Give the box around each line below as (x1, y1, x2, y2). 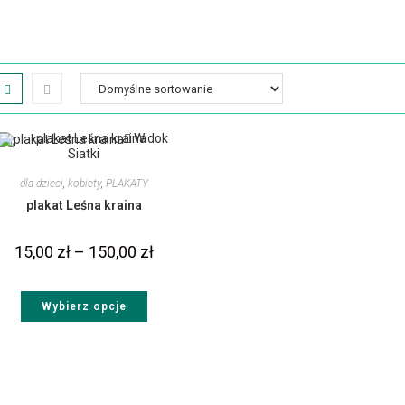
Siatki (68, 146, 100, 161)
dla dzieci (19, 176, 63, 190)
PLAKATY (105, 176, 148, 190)
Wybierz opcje (41, 299, 127, 313)
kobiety (67, 176, 101, 190)
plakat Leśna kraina (25, 197, 142, 212)
